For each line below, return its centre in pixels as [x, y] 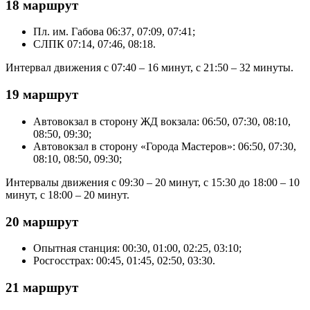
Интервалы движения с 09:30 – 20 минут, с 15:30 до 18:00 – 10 [153, 182]
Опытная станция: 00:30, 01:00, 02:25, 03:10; [137, 248]
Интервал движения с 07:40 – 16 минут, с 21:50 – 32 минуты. [149, 68]
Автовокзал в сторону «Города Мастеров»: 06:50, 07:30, [165, 146]
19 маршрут [42, 95]
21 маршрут [42, 288]
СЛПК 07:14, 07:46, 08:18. [94, 44]
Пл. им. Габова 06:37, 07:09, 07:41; [114, 32]
